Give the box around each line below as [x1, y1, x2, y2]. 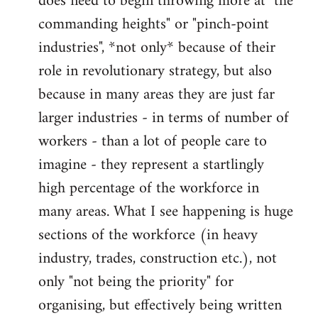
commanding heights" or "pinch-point [38, 10, 269, 38]
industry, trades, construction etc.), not [38, 244, 277, 273]
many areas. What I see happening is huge [38, 197, 293, 226]
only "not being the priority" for [38, 268, 234, 296]
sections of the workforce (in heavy [38, 221, 258, 249]
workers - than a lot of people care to [38, 127, 267, 155]
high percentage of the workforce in [38, 174, 259, 202]
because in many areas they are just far [38, 80, 275, 109]
